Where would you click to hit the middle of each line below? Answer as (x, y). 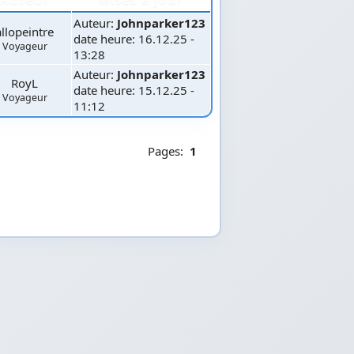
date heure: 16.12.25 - (134, 38)
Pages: (168, 151)
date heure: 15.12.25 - (134, 90)
